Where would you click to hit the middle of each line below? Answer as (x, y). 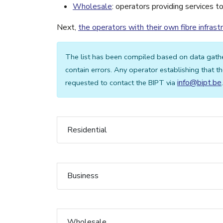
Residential (87, 130)
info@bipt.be (199, 83)
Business (83, 176)
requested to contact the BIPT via (121, 83)
